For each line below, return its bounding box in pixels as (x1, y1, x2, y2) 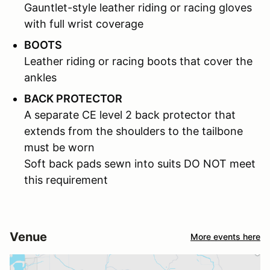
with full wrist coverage (24, 17, 143, 30)
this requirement (24, 173, 108, 186)
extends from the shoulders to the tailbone (24, 124, 243, 137)
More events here (190, 231, 260, 242)
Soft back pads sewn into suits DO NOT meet (24, 157, 256, 170)
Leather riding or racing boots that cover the (24, 54, 253, 67)
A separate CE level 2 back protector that (24, 108, 236, 121)
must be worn (24, 140, 95, 154)
